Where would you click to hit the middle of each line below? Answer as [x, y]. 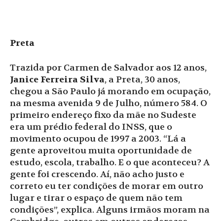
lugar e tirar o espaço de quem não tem [96, 198]
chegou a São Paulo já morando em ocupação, [110, 91]
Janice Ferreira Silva [57, 79]
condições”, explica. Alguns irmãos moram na [110, 210]
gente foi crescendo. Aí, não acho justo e [97, 174]
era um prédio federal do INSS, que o [91, 127]
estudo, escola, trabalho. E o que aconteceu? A [110, 162]
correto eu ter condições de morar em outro [107, 186]
